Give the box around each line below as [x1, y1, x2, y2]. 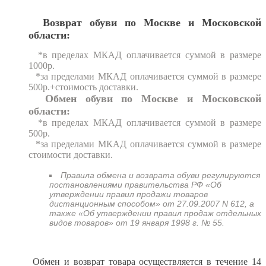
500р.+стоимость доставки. [28, 81, 138, 92]
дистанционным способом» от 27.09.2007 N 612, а [49, 198, 254, 208]
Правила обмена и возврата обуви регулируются [61, 170, 260, 180]
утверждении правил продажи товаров [49, 189, 208, 199]
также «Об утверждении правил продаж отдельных [49, 208, 261, 218]
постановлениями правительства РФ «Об [49, 179, 221, 189]
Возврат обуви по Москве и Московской [43, 16, 261, 28]
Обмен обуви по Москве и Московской [45, 92, 262, 104]
